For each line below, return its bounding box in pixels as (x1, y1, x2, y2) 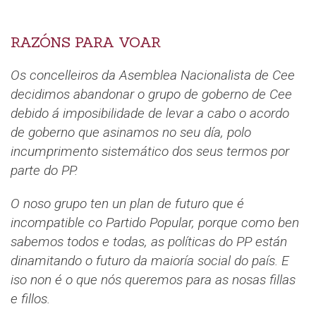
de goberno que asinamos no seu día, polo (11, 124, 251, 141)
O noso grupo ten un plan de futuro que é (11, 195, 244, 212)
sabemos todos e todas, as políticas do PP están (11, 233, 287, 250)
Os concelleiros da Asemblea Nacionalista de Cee (11, 67, 295, 84)
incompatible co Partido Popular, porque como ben (11, 214, 299, 231)
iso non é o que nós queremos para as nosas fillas (11, 272, 296, 288)
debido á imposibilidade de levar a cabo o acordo (11, 105, 289, 122)
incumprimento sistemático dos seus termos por (11, 143, 289, 160)
